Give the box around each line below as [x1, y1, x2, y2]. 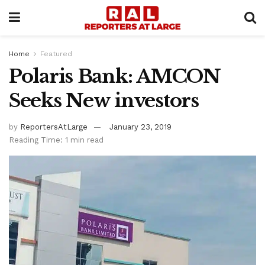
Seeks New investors [9, 89, 199, 112]
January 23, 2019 [109, 122, 172, 131]
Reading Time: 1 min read [9, 135, 104, 144]
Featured [40, 50, 72, 58]
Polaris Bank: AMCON [9, 64, 221, 88]
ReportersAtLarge [20, 122, 88, 131]
